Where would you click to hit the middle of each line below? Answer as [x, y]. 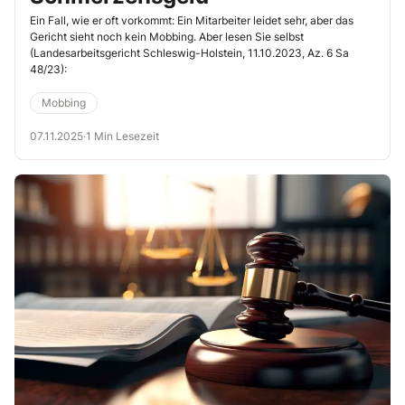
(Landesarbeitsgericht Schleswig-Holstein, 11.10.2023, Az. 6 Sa [189, 53]
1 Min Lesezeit [122, 137]
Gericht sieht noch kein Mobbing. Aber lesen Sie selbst [167, 37]
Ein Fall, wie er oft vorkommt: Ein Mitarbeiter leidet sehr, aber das [192, 21]
